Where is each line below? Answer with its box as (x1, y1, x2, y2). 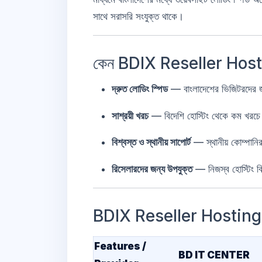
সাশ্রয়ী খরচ (112, 109, 149, 122)
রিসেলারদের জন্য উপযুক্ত (112, 163, 192, 175)
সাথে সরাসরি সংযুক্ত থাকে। (93, 11, 184, 23)
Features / (94, 240, 146, 253)
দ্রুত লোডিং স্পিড (112, 82, 168, 95)
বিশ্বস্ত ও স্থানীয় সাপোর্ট (112, 136, 191, 149)
